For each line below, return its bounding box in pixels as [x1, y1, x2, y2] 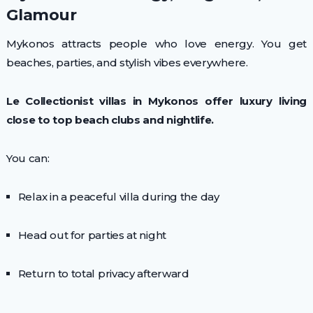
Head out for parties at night [17, 228, 166, 242]
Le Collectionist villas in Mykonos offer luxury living [6, 94, 307, 108]
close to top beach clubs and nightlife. [6, 113, 214, 127]
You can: [6, 152, 50, 166]
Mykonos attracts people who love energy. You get [6, 37, 307, 51]
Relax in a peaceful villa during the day [17, 190, 219, 204]
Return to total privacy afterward [17, 267, 189, 281]
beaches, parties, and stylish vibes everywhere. [6, 56, 248, 70]
